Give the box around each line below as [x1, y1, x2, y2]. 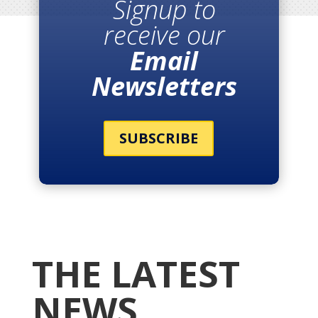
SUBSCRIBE [119, 128, 199, 148]
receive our [103, 18, 225, 53]
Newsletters [91, 69, 237, 104]
